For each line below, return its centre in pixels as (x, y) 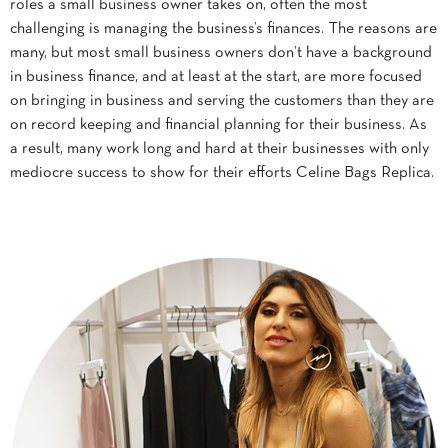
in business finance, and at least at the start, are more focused (216, 77)
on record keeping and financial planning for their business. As (218, 125)
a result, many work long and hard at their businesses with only (219, 149)
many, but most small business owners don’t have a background (221, 53)
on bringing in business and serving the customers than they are (222, 101)
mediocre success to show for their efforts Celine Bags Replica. (222, 173)
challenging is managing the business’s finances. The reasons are (223, 29)
